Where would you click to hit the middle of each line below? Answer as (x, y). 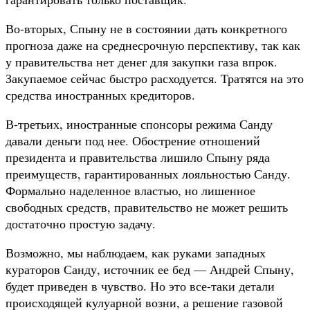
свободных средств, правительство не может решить (147, 207)
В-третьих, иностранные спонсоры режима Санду (139, 124)
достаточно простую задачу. (81, 223)
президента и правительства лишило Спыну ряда (138, 157)
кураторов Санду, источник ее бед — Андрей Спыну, (150, 269)
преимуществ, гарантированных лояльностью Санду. (148, 173)
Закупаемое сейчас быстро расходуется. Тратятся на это (155, 78)
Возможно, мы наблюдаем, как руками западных (136, 252)
